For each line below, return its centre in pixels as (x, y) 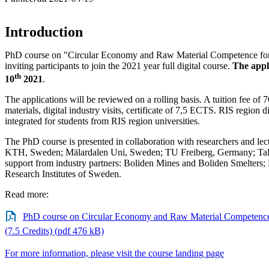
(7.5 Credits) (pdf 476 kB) (54, 231)
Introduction (44, 32)
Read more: (27, 195)
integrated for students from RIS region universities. (102, 121)
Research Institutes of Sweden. (63, 174)
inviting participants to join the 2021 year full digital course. (119, 65)
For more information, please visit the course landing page (114, 253)
